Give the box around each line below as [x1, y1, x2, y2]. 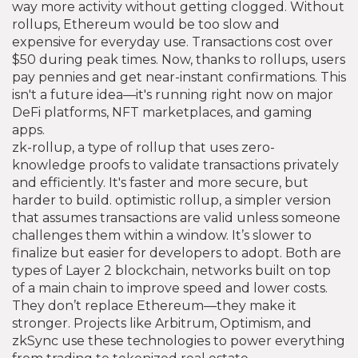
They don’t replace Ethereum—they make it [12, 298, 296, 314]
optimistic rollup [115, 193, 219, 209]
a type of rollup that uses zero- [78, 140, 275, 156]
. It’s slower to [226, 228, 312, 244]
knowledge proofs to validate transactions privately [12, 157, 339, 173]
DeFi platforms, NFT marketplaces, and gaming [12, 105, 312, 121]
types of [12, 263, 66, 279]
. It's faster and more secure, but [103, 175, 308, 191]
